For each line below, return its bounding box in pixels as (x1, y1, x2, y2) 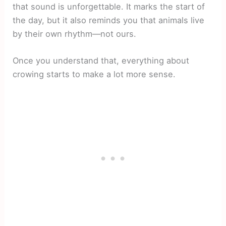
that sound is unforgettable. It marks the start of (13, 1, 205, 12)
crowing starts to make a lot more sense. (13, 69, 176, 79)
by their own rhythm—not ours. (13, 28, 137, 39)
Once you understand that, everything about (13, 55, 190, 66)
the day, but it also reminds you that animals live (13, 15, 205, 25)
